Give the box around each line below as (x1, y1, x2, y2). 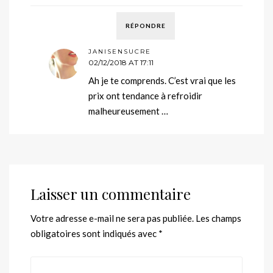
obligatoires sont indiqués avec (30, 227, 158, 239)
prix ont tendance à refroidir (88, 90, 202, 101)
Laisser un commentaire (30, 183, 191, 204)
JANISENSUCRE (88, 47, 151, 55)
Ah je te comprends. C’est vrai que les (88, 74, 236, 86)
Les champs (196, 212, 241, 224)
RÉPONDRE (126, 21, 166, 29)
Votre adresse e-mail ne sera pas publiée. (30, 212, 194, 224)
